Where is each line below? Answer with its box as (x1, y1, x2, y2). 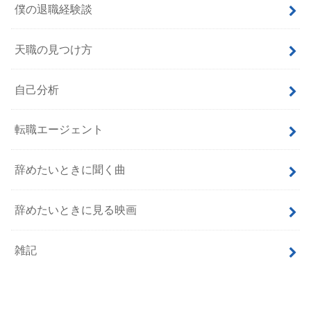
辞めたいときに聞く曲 (15, 163, 126, 176)
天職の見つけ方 (15, 42, 93, 56)
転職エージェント (15, 123, 104, 136)
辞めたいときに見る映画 (15, 203, 137, 217)
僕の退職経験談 (15, 2, 93, 15)
